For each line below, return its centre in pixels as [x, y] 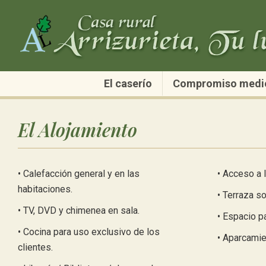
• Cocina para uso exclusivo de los [89, 232]
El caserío [128, 83]
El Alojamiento [77, 129]
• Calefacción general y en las [79, 174]
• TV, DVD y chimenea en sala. [79, 210]
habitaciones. [45, 189]
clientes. [35, 247]
